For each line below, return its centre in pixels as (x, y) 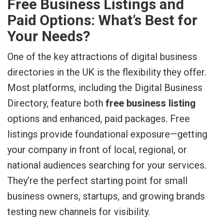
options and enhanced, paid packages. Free (99, 119)
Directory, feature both (56, 103)
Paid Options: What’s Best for (102, 20)
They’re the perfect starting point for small (97, 181)
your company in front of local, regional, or (97, 150)
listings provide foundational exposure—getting (107, 134)
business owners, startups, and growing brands (106, 196)
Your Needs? (49, 36)
